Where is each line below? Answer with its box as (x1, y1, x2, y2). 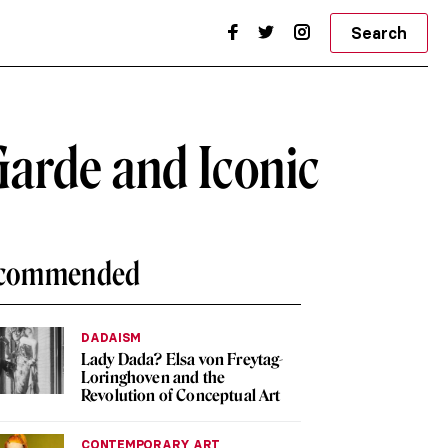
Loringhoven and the (81, 368, 226, 387)
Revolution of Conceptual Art (81, 386, 281, 405)
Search (351, 23, 407, 43)
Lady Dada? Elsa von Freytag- (81, 350, 284, 369)
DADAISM (81, 330, 141, 345)
